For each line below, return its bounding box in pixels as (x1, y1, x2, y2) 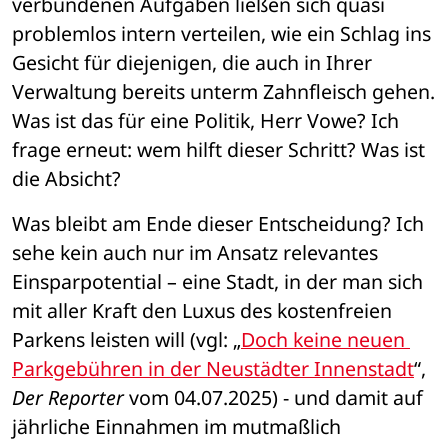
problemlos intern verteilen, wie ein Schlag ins (12, 20, 431, 48)
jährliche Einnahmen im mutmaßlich (12, 413, 341, 441)
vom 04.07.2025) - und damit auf (124, 384, 423, 412)
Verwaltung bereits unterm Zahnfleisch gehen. (12, 78, 435, 106)
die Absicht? (12, 165, 121, 193)
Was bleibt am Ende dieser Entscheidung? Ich (12, 210, 424, 238)
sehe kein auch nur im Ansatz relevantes (12, 239, 378, 267)
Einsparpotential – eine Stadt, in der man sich (12, 268, 423, 296)
